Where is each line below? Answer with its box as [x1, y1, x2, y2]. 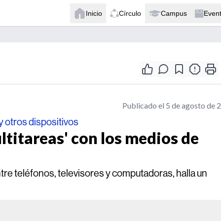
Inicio [86, 9, 102, 17]
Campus [161, 9, 187, 17]
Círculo [119, 9, 141, 17]
